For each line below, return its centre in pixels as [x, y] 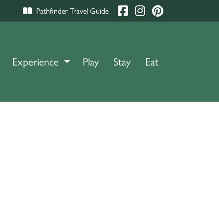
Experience [36, 61]
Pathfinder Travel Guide [72, 11]
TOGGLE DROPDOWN [114, 61]
